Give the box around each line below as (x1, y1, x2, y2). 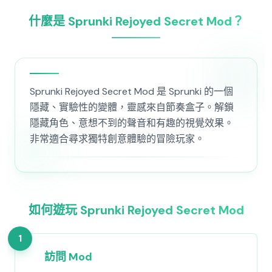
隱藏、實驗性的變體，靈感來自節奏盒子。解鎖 (30, 101, 234, 114)
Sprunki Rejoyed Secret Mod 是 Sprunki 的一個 (30, 85, 233, 98)
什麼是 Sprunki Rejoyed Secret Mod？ (28, 13, 244, 29)
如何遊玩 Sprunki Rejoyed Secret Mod (28, 202, 244, 218)
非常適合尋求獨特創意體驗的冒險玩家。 (30, 132, 205, 145)
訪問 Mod (44, 250, 92, 264)
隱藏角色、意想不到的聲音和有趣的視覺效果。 (30, 117, 234, 129)
